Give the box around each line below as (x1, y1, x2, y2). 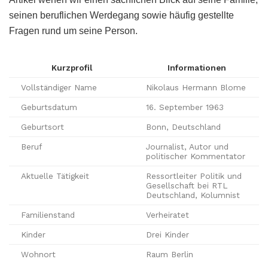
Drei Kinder (146, 229, 189, 239)
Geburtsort (21, 121, 64, 132)
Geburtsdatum (21, 102, 77, 112)
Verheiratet (146, 209, 189, 220)
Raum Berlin (146, 249, 193, 259)
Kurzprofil (51, 62, 92, 72)
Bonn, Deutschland (146, 121, 221, 132)
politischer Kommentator (146, 151, 245, 161)
